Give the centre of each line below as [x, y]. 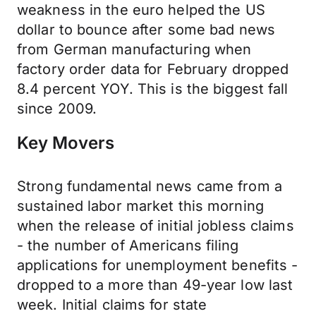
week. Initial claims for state [112, 305]
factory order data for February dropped [153, 69]
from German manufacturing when [134, 49]
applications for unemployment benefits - [158, 265]
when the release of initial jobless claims [156, 226]
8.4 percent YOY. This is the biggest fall [153, 89]
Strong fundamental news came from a [150, 186]
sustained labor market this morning [140, 206]
